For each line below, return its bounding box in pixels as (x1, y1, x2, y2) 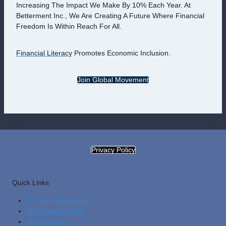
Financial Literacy (16, 49, 72, 57)
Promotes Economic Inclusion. (72, 49, 171, 57)
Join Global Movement (77, 76, 149, 84)
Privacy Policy (91, 146, 135, 154)
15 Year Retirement (26, 196, 88, 204)
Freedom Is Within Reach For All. (16, 22, 122, 30)
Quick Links (12, 179, 49, 187)
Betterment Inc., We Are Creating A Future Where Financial (16, 12, 204, 20)
